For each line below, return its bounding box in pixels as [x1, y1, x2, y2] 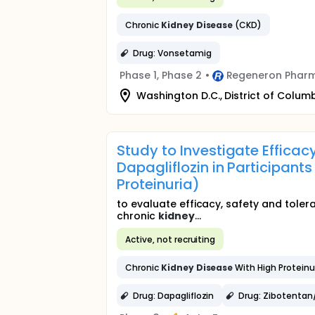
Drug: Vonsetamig [133, 46, 212, 59]
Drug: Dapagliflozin [133, 289, 214, 302]
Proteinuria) [117, 174, 200, 194]
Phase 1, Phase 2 [120, 68, 202, 82]
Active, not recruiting [125, 233, 216, 245]
